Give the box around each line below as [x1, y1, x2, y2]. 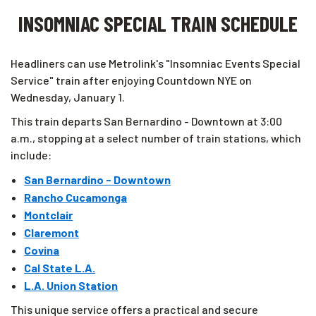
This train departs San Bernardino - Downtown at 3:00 [11, 114, 282, 128]
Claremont [24, 226, 80, 240]
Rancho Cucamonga [24, 190, 128, 205]
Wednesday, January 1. [11, 90, 125, 104]
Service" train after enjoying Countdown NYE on [11, 73, 252, 87]
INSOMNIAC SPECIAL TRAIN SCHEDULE [18, 11, 298, 37]
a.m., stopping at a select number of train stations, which [11, 131, 301, 145]
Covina [24, 243, 60, 257]
